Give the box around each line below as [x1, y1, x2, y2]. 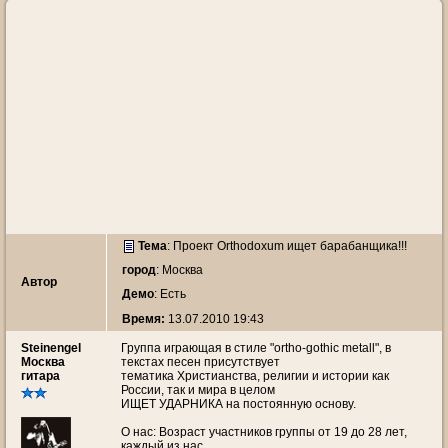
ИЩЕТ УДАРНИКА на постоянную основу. [121, 397, 356, 411]
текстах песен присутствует [121, 355, 280, 369]
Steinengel [21, 341, 81, 355]
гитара [21, 369, 60, 383]
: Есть [154, 287, 186, 301]
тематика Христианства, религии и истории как [121, 369, 389, 383]
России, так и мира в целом [121, 383, 275, 397]
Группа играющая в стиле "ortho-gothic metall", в [121, 341, 391, 355]
